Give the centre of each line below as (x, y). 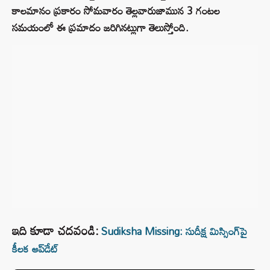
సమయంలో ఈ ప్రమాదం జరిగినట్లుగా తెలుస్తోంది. (100, 28)
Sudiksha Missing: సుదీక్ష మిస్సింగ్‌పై (174, 231)
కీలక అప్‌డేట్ (35, 249)
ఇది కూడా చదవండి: (55, 231)
